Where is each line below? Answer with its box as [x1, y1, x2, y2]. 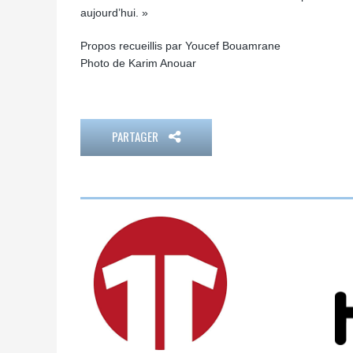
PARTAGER [112, 128, 161, 145]
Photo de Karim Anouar [80, 57, 196, 69]
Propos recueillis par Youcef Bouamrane [80, 39, 281, 52]
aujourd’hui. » [80, 6, 148, 19]
